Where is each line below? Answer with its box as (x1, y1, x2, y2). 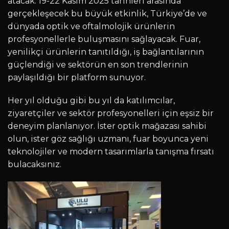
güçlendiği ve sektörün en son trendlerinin (8, 59, 188, 70)
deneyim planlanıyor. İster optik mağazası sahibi (8, 121, 207, 131)
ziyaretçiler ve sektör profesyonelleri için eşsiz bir (8, 108, 214, 119)
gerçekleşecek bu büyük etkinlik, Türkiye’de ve (8, 8, 207, 18)
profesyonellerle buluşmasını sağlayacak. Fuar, (8, 34, 200, 44)
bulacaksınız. (8, 159, 61, 170)
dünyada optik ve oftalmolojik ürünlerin (8, 21, 175, 31)
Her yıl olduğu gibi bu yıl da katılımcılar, (8, 96, 175, 106)
